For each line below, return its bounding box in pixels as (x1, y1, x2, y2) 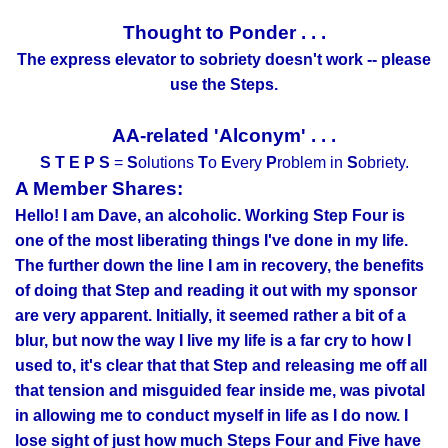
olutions (137, 154, 198, 172)
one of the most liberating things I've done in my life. (15, 232, 408, 250)
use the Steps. (170, 76, 278, 94)
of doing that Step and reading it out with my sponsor (15, 282, 417, 300)
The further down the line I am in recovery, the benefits (15, 257, 424, 275)
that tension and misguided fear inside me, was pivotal (15, 382, 425, 400)
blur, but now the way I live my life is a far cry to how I (15, 332, 411, 350)
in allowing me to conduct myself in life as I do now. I (15, 407, 408, 425)
